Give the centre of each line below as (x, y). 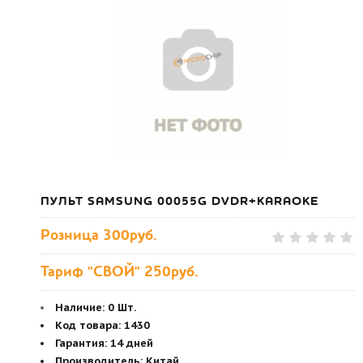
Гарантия (80, 343)
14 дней (132, 343)
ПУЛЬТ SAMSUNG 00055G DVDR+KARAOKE (179, 201)
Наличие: (80, 307)
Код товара (87, 325)
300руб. (130, 235)
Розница (72, 235)
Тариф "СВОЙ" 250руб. (120, 272)
